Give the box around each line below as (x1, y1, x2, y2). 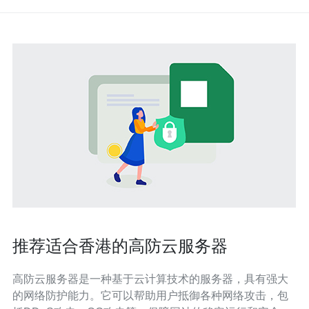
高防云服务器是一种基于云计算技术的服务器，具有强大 (12, 273, 288, 285)
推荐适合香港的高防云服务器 (12, 237, 228, 255)
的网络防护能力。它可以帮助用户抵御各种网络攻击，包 (12, 290, 288, 301)
